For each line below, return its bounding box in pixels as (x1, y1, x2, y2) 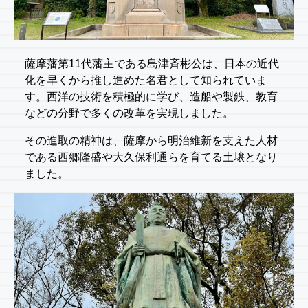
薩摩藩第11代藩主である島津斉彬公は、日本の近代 (25, 58, 279, 70)
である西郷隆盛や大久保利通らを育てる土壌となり (25, 151, 278, 164)
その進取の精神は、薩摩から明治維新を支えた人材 (25, 135, 278, 147)
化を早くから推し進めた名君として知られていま (25, 74, 267, 87)
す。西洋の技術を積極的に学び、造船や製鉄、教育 (25, 91, 278, 103)
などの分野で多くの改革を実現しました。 (25, 107, 234, 120)
